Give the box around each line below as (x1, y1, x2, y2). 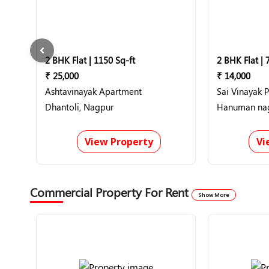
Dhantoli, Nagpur (45, 101, 113, 113)
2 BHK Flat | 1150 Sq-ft (45, 54, 135, 66)
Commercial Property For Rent (30, 184, 192, 200)
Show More (198, 191, 229, 199)
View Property (84, 135, 153, 148)
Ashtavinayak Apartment (45, 85, 142, 97)
